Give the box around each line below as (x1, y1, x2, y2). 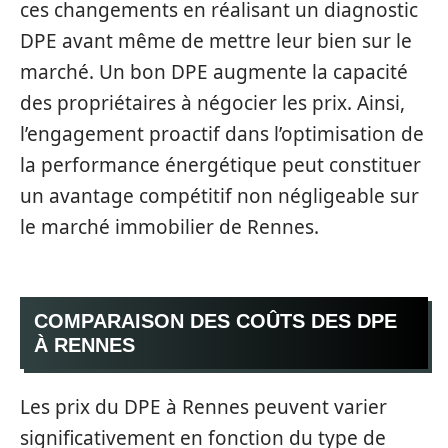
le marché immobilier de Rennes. (20, 213, 319, 240)
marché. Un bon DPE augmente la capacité (20, 58, 408, 85)
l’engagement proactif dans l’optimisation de (20, 120, 424, 147)
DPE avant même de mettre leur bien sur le (20, 27, 412, 54)
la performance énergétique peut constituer (20, 151, 421, 178)
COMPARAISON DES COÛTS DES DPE (34, 310, 397, 332)
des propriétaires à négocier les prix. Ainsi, (20, 89, 405, 116)
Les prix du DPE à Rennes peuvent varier (20, 393, 387, 420)
